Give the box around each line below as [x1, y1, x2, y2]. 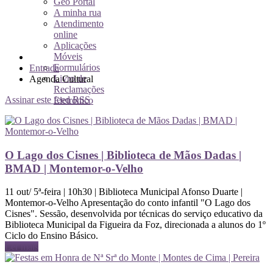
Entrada [29, 63, 59, 73]
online [54, 29, 77, 40]
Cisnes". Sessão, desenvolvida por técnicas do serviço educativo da [5, 208, 263, 219]
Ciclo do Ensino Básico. [5, 230, 98, 241]
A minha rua [54, 7, 101, 18]
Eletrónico [54, 95, 93, 105]
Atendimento [54, 18, 104, 29]
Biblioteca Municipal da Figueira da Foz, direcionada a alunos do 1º [5, 219, 266, 230]
